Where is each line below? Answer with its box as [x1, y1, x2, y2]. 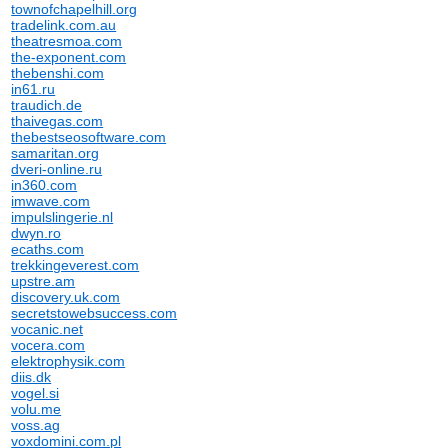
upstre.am [11, 273, 76, 289]
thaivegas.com [11, 113, 104, 129]
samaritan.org [11, 145, 100, 161]
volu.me [11, 401, 62, 417]
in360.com [11, 177, 78, 193]
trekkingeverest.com [11, 257, 140, 273]
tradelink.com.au [11, 17, 117, 33]
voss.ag [11, 417, 61, 433]
